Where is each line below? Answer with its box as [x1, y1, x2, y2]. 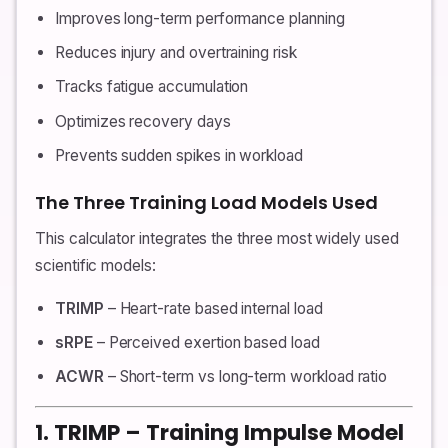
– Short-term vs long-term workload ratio [103, 367, 388, 387]
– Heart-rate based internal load [103, 298, 323, 318]
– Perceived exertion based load [92, 332, 320, 352]
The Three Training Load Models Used [35, 189, 378, 215]
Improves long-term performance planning [55, 9, 345, 28]
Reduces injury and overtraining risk [55, 43, 297, 63]
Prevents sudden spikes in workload [55, 145, 303, 165]
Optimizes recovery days [55, 111, 231, 131]
